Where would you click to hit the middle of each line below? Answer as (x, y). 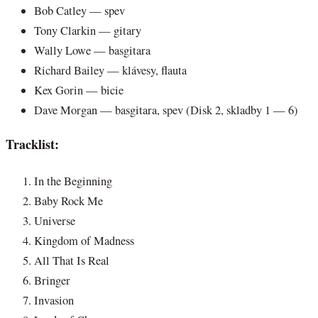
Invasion (54, 300)
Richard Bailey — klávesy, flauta (110, 70)
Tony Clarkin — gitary (88, 30)
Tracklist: (32, 144)
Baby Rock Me (68, 201)
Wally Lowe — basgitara (92, 50)
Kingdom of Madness (84, 240)
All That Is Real (72, 260)
